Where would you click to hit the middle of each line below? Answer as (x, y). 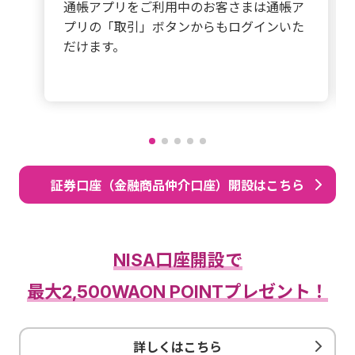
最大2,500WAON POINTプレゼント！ (177, 292)
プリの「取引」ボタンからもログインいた (184, 27)
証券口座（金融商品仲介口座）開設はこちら (177, 185)
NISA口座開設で (177, 260)
